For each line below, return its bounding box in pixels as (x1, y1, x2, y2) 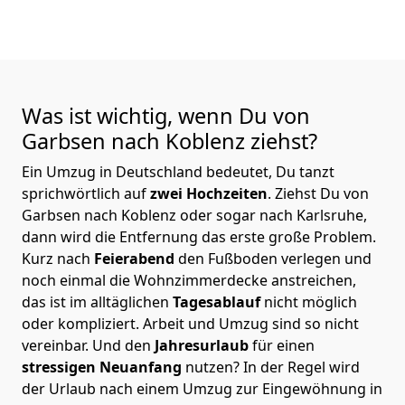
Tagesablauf (173, 291, 264, 312)
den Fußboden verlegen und (178, 248, 372, 268)
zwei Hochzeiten (146, 183, 268, 203)
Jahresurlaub (155, 334, 252, 355)
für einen (252, 334, 315, 355)
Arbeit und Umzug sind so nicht (143, 313, 359, 334)
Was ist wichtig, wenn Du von (22, 100, 310, 130)
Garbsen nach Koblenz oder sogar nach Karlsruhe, (22, 204, 367, 225)
